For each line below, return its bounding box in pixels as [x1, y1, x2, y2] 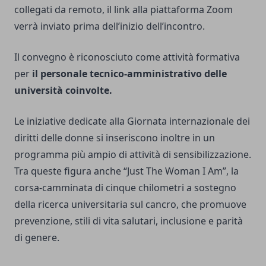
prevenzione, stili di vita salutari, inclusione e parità [14, 214, 243, 228]
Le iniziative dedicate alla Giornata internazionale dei [14, 115, 250, 128]
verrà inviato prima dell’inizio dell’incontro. [14, 20, 205, 33]
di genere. [14, 231, 59, 245]
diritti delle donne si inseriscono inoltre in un [14, 131, 215, 145]
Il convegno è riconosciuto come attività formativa [14, 50, 240, 64]
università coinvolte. [14, 84, 112, 97]
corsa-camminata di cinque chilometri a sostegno [14, 181, 236, 195]
